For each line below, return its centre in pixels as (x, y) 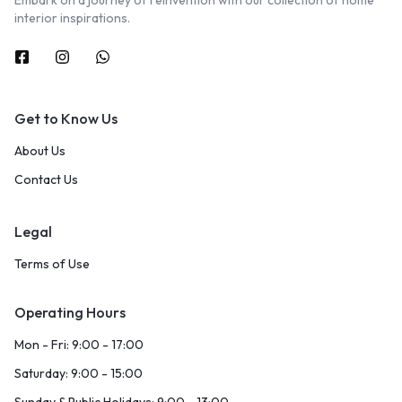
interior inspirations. (72, 18)
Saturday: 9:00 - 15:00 (79, 374)
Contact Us (46, 180)
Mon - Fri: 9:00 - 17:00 (79, 345)
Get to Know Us (66, 119)
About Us (40, 151)
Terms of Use (52, 264)
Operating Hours (70, 313)
